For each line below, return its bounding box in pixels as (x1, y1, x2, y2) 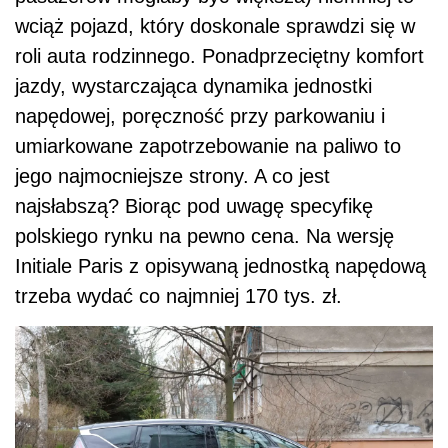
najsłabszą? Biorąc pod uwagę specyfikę (15, 194, 373, 217)
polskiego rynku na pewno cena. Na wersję (15, 224, 394, 247)
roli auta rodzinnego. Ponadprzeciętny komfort (15, 44, 424, 67)
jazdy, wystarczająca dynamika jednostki (15, 74, 372, 97)
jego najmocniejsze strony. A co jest (15, 164, 330, 187)
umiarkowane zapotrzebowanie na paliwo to (15, 134, 401, 157)
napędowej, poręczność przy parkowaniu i (15, 104, 385, 127)
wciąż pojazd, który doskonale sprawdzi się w (15, 14, 415, 37)
